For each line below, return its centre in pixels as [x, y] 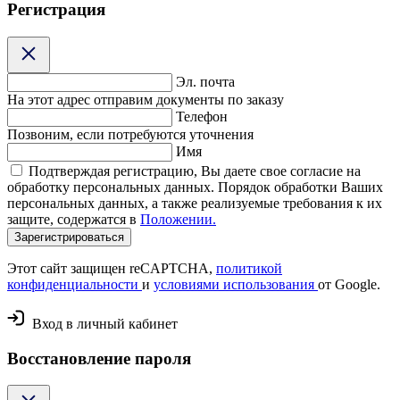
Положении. [178, 219]
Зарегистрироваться [69, 237]
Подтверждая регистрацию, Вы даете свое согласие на [195, 171]
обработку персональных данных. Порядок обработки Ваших [195, 187]
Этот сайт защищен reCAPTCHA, [112, 268]
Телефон [202, 116]
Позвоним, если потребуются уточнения [130, 134]
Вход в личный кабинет [103, 323]
